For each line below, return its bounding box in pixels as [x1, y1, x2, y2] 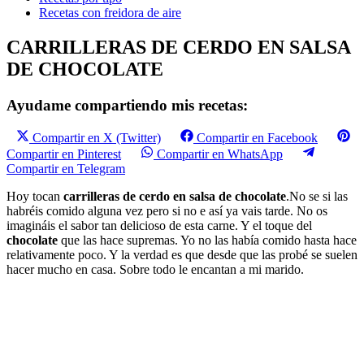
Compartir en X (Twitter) [32, 131, 161, 145]
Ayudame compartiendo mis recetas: [6, 96, 248, 114]
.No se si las [286, 189, 348, 204]
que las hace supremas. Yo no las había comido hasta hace [58, 233, 357, 248]
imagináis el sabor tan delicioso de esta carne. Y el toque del [6, 219, 312, 233]
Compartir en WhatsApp [157, 147, 283, 162]
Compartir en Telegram [6, 162, 125, 176]
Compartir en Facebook [197, 131, 318, 145]
